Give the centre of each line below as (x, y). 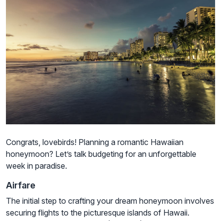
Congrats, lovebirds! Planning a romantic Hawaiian (95, 142)
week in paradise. (37, 166)
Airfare (21, 185)
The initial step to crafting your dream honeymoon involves (110, 201)
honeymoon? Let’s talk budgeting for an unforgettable (101, 154)
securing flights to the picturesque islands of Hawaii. (98, 213)
